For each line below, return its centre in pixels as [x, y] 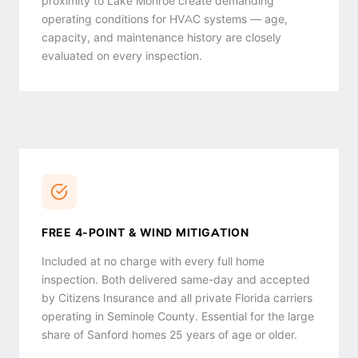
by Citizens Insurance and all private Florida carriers [177, 298]
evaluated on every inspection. [122, 56]
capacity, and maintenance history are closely [161, 38]
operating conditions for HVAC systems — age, [165, 19]
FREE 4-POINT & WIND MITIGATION [145, 233]
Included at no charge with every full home [153, 261]
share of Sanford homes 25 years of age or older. [169, 335]
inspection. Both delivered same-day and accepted [176, 280]
